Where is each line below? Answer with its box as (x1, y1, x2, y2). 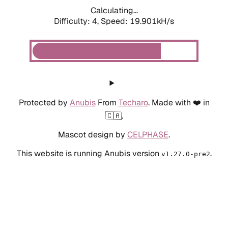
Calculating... (90, 5, 138, 16)
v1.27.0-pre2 (161, 150, 210, 158)
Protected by (18, 97, 70, 108)
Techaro (118, 97, 148, 108)
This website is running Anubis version (16, 148, 161, 159)
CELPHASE (127, 129, 168, 140)
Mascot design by (58, 129, 127, 140)
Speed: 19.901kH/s (101, 15, 174, 26)
